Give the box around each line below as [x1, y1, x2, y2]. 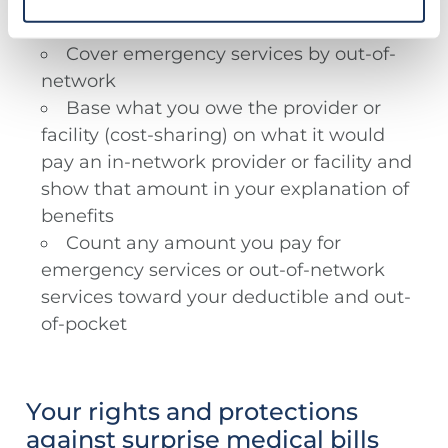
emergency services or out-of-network [41, 259, 385, 282]
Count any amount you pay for [66, 232, 341, 255]
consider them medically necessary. [41, 16, 363, 39]
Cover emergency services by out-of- [66, 43, 396, 66]
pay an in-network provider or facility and [41, 151, 412, 174]
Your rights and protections [26, 397, 358, 427]
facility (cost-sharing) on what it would [41, 124, 385, 147]
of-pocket [41, 313, 127, 336]
